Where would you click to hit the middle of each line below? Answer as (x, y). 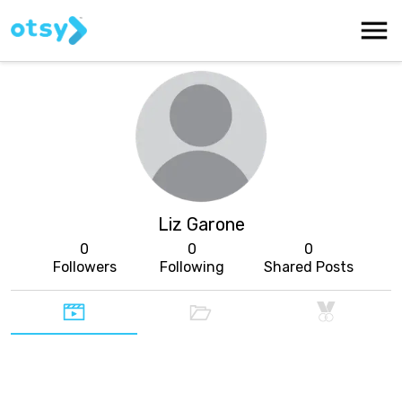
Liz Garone (201, 224)
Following (192, 267)
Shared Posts (309, 267)
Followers (84, 267)
